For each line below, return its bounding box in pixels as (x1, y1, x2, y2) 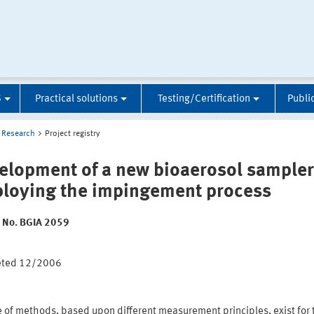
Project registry (45, 130, 100, 138)
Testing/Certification (157, 94, 250, 104)
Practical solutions (34, 94, 118, 104)
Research (1, 130, 35, 138)
